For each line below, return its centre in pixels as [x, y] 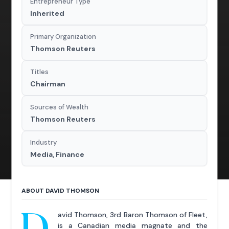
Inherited [48, 13]
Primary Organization [63, 36]
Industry [44, 142]
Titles [40, 72]
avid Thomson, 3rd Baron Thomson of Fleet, [133, 214]
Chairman [48, 84]
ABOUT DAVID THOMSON [61, 190]
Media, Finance [58, 154]
